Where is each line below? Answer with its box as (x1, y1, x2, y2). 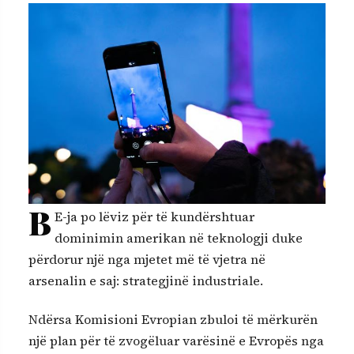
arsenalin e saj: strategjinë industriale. (28, 272, 263, 290)
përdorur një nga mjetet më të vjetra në (28, 250, 265, 269)
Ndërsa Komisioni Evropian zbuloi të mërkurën (28, 311, 318, 329)
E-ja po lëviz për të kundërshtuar (55, 208, 254, 226)
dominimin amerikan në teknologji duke (55, 229, 303, 247)
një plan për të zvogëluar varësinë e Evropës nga (28, 332, 324, 350)
